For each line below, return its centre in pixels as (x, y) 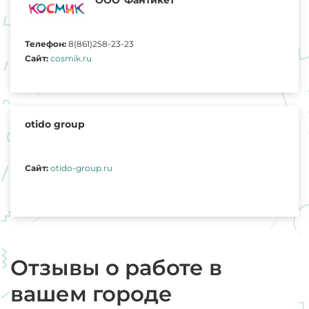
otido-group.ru (81, 168)
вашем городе (91, 293)
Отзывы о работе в (116, 267)
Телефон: (46, 43)
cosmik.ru (71, 58)
